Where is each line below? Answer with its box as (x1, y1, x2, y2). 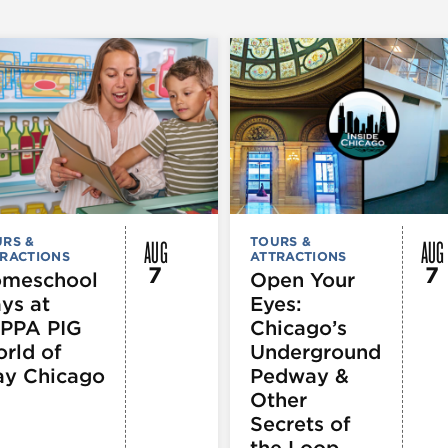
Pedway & (250, 363, 349, 388)
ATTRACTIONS (250, 248, 347, 264)
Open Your (250, 267, 355, 292)
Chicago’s (250, 315, 347, 340)
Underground (250, 339, 381, 364)
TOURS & (250, 233, 312, 249)
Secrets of (250, 411, 351, 436)
